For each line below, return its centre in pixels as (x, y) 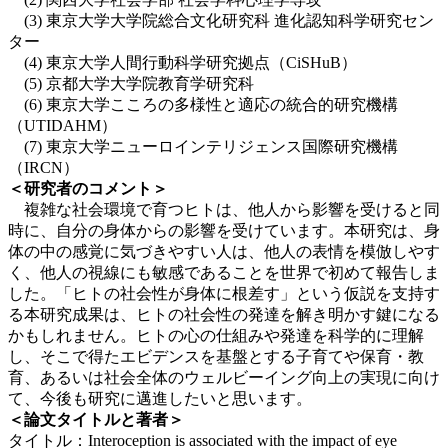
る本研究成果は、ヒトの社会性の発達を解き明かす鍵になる (224, 314)
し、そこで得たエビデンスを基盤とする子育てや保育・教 (216, 356)
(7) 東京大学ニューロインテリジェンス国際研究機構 (203, 146)
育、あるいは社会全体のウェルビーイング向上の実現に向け (224, 377)
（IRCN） (43, 167)
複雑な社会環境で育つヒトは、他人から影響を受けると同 (224, 209)
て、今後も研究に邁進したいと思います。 (160, 398)
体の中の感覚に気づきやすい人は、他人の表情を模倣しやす (224, 251)
